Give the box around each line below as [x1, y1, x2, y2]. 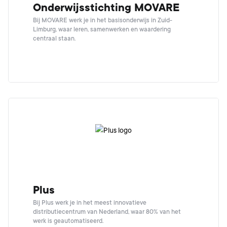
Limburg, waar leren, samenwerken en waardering [33, 26, 171, 33]
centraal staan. [33, 35, 75, 42]
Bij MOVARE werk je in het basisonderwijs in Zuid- [33, 17, 172, 24]
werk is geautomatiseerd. [33, 217, 103, 224]
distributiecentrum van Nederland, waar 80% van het [33, 208, 181, 215]
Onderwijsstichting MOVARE [33, 2, 179, 14]
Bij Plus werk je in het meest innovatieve [33, 199, 146, 206]
